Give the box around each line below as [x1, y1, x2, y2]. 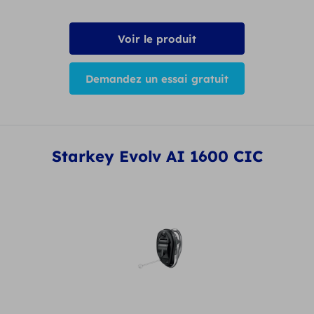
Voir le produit [118, 32, 196, 46]
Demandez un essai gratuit [86, 72, 228, 86]
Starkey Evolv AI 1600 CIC [51, 146, 263, 166]
